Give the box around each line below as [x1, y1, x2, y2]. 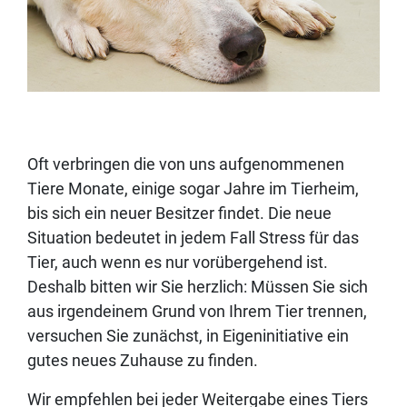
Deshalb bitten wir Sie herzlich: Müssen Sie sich [27, 277, 368, 297]
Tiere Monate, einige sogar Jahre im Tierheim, [27, 179, 359, 199]
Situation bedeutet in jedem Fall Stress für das [27, 228, 359, 248]
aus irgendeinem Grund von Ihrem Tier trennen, [27, 302, 367, 322]
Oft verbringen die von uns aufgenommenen [27, 154, 344, 174]
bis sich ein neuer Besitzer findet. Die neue [27, 203, 332, 223]
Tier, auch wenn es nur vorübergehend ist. [27, 253, 328, 273]
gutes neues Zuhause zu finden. [27, 351, 258, 371]
